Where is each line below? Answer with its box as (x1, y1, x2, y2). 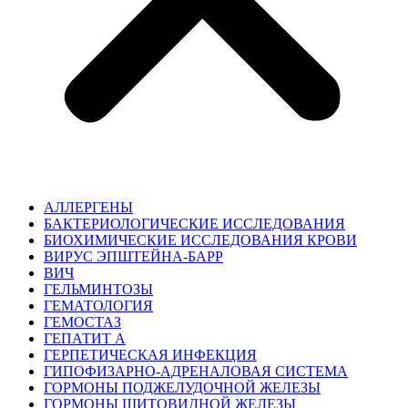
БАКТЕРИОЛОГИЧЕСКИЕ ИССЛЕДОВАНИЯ (44, 215, 345, 231)
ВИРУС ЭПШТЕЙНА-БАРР (44, 248, 223, 264)
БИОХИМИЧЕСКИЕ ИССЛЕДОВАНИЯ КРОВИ (44, 231, 357, 248)
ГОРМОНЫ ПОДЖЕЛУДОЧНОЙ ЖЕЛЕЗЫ (44, 379, 321, 395)
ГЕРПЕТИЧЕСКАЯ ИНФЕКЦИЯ (44, 346, 257, 362)
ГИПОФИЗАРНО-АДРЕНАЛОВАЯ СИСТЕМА (44, 362, 348, 379)
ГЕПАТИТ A (44, 330, 126, 346)
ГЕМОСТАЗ (44, 313, 121, 330)
